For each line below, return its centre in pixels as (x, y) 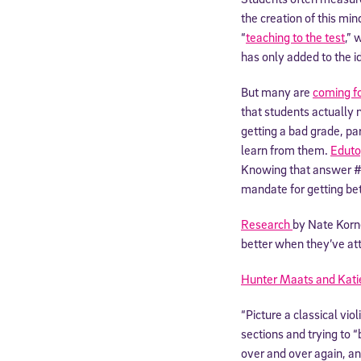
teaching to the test (295, 37)
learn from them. (286, 149)
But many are (277, 91)
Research (267, 224)
